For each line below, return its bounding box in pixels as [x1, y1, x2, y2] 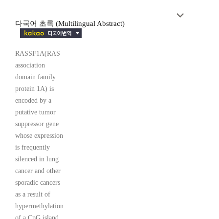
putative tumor [15, 109, 56, 116]
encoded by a [15, 97, 51, 105]
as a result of [15, 191, 50, 198]
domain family [15, 73, 56, 81]
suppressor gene [15, 120, 59, 128]
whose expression [15, 132, 63, 140]
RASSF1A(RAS [15, 50, 60, 58]
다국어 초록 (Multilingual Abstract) [15, 20, 125, 28]
